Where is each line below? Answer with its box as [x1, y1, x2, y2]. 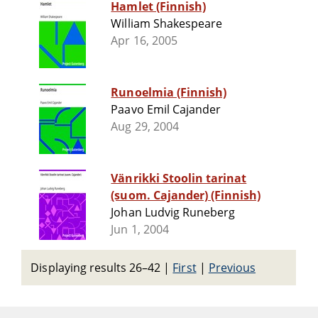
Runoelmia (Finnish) [111, 84, 227, 101]
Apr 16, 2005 [111, 33, 177, 49]
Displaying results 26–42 [31, 260, 164, 275]
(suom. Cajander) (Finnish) [111, 187, 261, 204]
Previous [208, 260, 256, 275]
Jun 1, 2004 [111, 221, 169, 238]
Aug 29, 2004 [111, 119, 179, 135]
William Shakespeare [111, 16, 223, 32]
